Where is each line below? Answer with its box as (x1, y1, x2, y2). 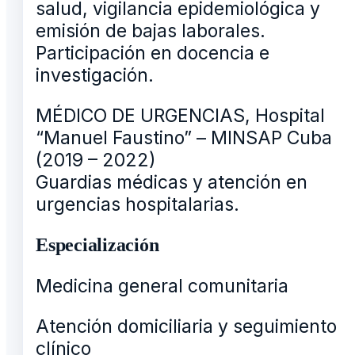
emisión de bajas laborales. (36, 20, 265, 43)
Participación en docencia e (36, 42, 269, 65)
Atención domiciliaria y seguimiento (36, 315, 337, 338)
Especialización (36, 235, 159, 256)
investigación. (36, 64, 154, 87)
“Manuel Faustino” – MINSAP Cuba (36, 127, 332, 150)
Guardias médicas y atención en (36, 171, 307, 194)
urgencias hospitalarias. (36, 193, 239, 216)
